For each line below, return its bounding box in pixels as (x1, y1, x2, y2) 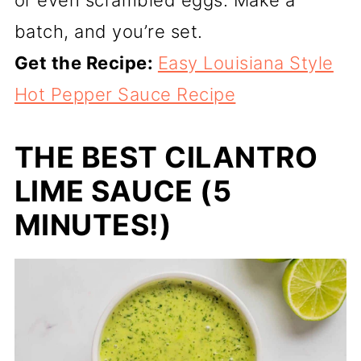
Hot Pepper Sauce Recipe (14, 83, 236, 105)
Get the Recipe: (14, 52, 158, 73)
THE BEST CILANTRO (14, 139, 318, 175)
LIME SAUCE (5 (14, 172, 232, 209)
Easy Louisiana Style (157, 52, 334, 73)
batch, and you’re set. (14, 20, 203, 42)
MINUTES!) (14, 206, 172, 243)
